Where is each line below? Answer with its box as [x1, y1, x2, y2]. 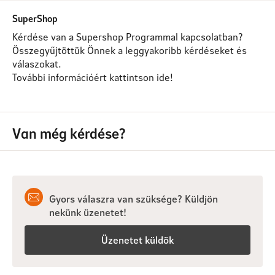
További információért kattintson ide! [12, 71, 173, 83]
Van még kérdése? [12, 123, 126, 143]
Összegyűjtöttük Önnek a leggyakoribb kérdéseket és [12, 44, 247, 56]
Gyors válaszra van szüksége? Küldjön [49, 192, 218, 205]
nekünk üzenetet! [49, 206, 126, 219]
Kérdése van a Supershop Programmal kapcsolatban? [12, 30, 242, 43]
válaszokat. [12, 57, 61, 70]
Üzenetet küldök [101, 233, 174, 246]
